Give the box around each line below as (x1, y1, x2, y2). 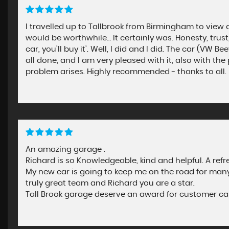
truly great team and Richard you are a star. (26, 179, 195, 187)
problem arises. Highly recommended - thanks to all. (26, 68, 226, 76)
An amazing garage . (26, 146, 105, 153)
